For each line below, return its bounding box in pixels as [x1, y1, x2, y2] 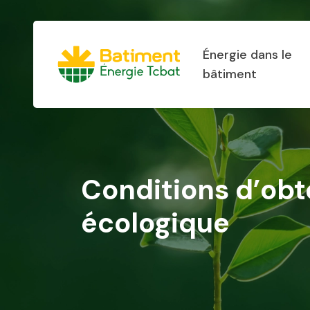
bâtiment [203, 66, 257, 82]
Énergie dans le [203, 46, 292, 63]
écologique [81, 205, 230, 241]
